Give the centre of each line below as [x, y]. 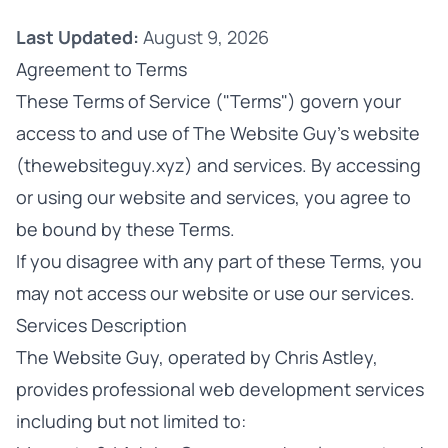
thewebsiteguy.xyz [104, 165]
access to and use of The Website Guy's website [218, 133]
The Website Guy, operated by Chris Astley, [197, 357]
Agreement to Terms [101, 69]
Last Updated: [77, 37]
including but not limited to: [131, 421]
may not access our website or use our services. [215, 293]
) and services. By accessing [303, 165]
